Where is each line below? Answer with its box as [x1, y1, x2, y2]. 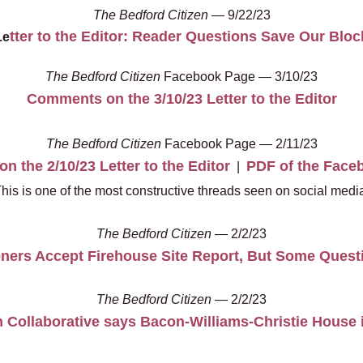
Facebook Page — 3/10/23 [160, 69, 318, 83]
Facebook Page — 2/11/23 [160, 136, 318, 151]
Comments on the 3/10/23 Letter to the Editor [26, 90, 337, 107]
